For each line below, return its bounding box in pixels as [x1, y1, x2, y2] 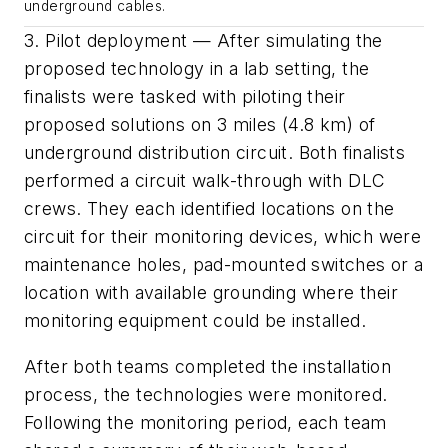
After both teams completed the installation [24, 355, 392, 377]
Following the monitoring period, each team [24, 411, 387, 433]
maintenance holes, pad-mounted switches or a [24, 254, 424, 276]
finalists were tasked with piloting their [24, 86, 346, 108]
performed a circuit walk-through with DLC [24, 170, 386, 192]
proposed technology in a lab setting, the [24, 58, 370, 80]
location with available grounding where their [24, 282, 398, 304]
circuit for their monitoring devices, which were [24, 226, 422, 248]
